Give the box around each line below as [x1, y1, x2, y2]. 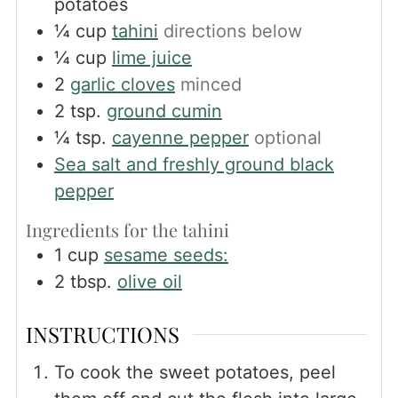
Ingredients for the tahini [25, 217, 229, 242]
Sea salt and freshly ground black [53, 153, 334, 175]
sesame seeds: [103, 243, 228, 266]
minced [179, 73, 242, 95]
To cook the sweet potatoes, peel [53, 361, 336, 383]
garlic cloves [69, 73, 175, 95]
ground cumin [106, 99, 222, 122]
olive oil [116, 270, 182, 292]
